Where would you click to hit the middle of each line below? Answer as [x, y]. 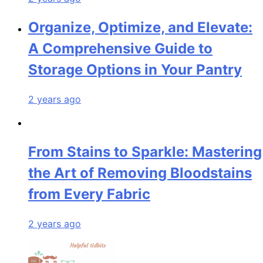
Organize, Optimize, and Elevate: [140, 27]
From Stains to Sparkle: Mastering [145, 151]
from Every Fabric [89, 194]
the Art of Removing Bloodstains [140, 173]
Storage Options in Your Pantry [135, 69]
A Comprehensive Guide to [120, 48]
